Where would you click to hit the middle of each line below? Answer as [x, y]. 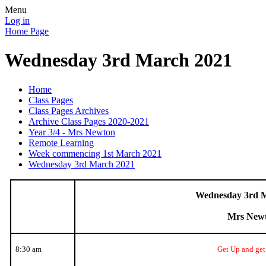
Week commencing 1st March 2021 [95, 153]
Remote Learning [61, 142]
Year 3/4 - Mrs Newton [72, 132]
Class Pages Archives [69, 110]
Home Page [27, 31]
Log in [17, 20]
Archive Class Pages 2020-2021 [89, 121]
